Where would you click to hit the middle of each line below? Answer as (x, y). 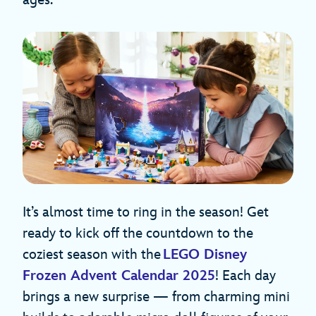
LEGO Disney (205, 255)
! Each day (245, 276)
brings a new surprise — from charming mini (156, 297)
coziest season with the (93, 255)
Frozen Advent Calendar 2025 (119, 276)
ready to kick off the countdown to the (138, 234)
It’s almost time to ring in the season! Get (146, 213)
